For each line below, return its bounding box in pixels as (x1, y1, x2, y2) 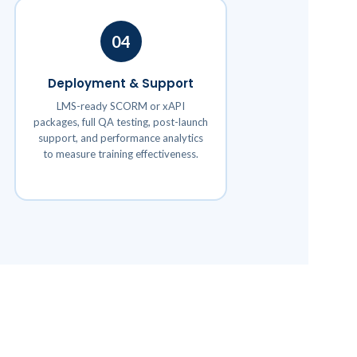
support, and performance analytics (38, 131, 203, 144)
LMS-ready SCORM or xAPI (57, 99, 185, 112)
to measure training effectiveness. (43, 147, 198, 160)
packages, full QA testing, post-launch (33, 115, 208, 128)
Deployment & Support (48, 74, 194, 92)
